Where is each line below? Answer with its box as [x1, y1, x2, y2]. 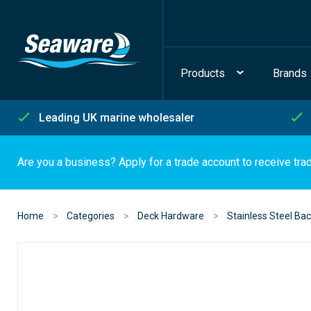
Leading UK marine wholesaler [38, 110, 194, 124]
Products [180, 67, 225, 80]
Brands [272, 67, 307, 80]
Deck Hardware [137, 210, 204, 221]
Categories [67, 210, 115, 221]
